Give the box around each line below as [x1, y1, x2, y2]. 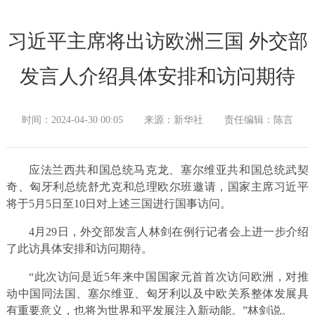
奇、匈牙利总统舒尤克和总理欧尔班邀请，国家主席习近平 [6, 181, 309, 193]
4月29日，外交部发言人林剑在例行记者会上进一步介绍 [28, 226, 309, 238]
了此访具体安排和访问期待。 [6, 243, 153, 255]
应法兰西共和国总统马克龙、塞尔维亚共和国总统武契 [28, 164, 309, 176]
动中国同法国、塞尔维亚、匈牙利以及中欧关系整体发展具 [6, 288, 309, 300]
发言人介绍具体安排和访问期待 [20, 65, 295, 88]
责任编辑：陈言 [224, 115, 293, 126]
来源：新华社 [144, 115, 203, 126]
